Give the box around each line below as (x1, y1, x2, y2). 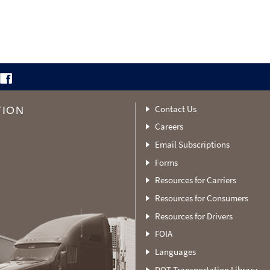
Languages (154, 245, 196, 257)
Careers (154, 121, 183, 133)
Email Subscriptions (154, 139, 230, 151)
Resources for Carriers (154, 174, 236, 186)
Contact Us (154, 102, 196, 115)
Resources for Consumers (154, 192, 248, 204)
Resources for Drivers (154, 210, 233, 222)
